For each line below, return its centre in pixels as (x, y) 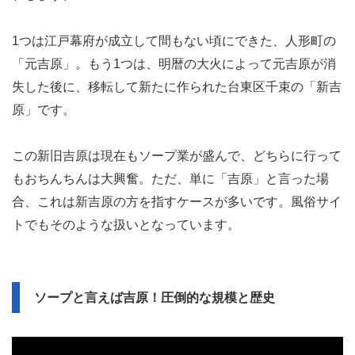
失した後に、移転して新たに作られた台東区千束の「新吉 (177, 86)
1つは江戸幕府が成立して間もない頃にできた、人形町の (174, 40)
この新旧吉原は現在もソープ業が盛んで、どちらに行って (177, 155)
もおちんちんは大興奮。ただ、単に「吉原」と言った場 (170, 178)
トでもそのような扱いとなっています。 (126, 224)
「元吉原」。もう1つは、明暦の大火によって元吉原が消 (174, 63)
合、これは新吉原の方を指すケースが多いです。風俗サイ (177, 201)
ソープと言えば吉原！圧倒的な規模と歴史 (155, 297)
